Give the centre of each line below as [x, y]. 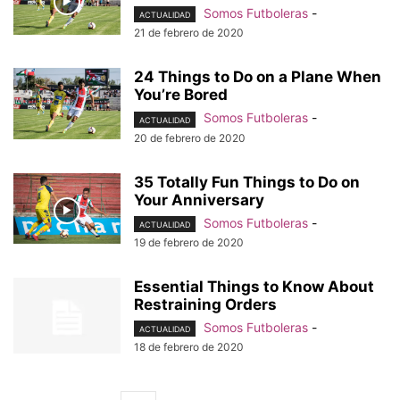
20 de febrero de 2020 [190, 137]
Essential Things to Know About [254, 286]
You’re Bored [181, 95]
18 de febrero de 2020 [189, 346]
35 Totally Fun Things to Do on [247, 182]
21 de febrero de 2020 [189, 33]
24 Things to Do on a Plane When [258, 77]
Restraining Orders [205, 304]
